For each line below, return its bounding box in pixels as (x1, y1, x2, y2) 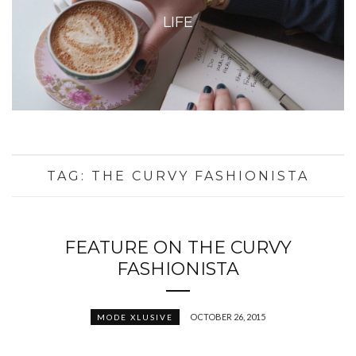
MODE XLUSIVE (97, 312, 173, 323)
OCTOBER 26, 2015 (190, 311, 265, 323)
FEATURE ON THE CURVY (64, 237, 292, 259)
